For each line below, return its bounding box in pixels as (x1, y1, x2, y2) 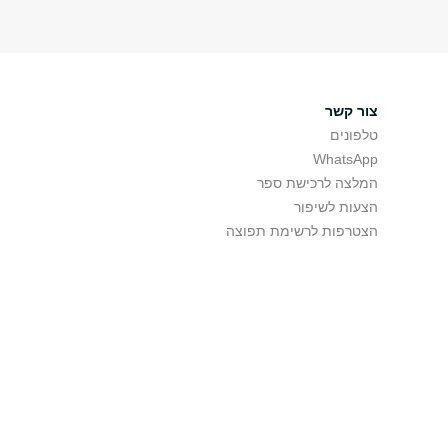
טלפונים (330, 127, 378, 143)
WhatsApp (313, 151, 378, 167)
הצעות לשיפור (294, 199, 378, 215)
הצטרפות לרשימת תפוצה (226, 223, 378, 239)
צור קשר (325, 103, 378, 119)
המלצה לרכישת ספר (257, 175, 378, 191)
